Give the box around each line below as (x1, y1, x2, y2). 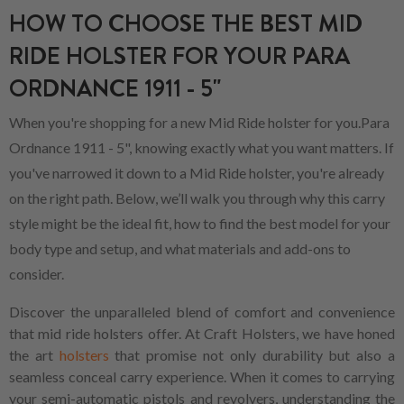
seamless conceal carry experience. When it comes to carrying (9, 368, 395, 386)
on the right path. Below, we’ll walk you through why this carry (9, 189, 385, 207)
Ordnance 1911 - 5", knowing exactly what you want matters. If (9, 139, 394, 157)
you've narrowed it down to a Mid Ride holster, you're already (9, 164, 384, 182)
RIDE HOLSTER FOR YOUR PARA (9, 40, 350, 74)
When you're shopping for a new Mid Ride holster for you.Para (9, 114, 390, 132)
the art (9, 346, 60, 364)
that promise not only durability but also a (108, 346, 396, 364)
